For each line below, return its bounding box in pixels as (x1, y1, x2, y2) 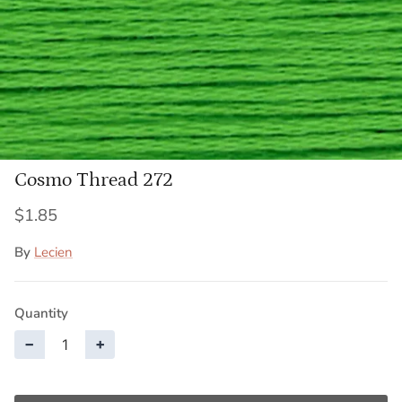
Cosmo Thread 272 (14, 168, 173, 191)
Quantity (14, 303, 68, 322)
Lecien (34, 242, 73, 261)
